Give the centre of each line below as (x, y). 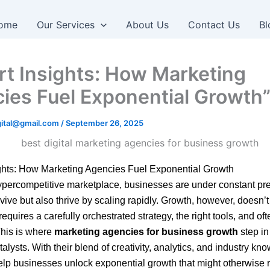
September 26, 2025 (105, 123)
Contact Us (214, 25)
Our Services (66, 25)
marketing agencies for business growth (146, 231)
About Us (147, 25)
